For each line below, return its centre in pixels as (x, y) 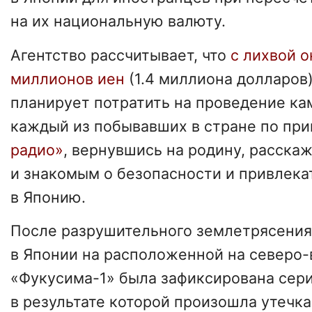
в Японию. (48, 197)
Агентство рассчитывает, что (118, 55)
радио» (37, 149)
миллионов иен (68, 78)
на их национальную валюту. (118, 21)
